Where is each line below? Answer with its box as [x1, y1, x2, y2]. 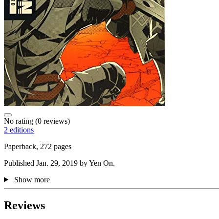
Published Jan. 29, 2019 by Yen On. [4, 158, 115, 167]
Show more [14, 175, 50, 184]
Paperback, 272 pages [4, 142, 71, 151]
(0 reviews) [33, 116, 70, 125]
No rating [4, 116, 33, 125]
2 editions [4, 125, 34, 134]
